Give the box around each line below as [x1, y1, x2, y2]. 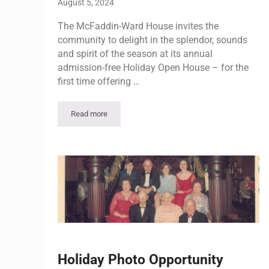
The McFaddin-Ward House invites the [58, 20, 219, 32]
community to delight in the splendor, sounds [58, 34, 247, 46]
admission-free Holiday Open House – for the [58, 61, 249, 73]
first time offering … [58, 75, 140, 87]
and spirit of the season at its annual [58, 47, 213, 59]
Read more [71, 109, 107, 118]
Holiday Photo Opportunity [58, 251, 223, 267]
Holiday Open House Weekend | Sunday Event [88, 112, 243, 122]
